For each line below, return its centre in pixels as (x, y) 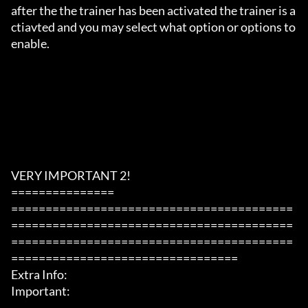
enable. (30, 44)
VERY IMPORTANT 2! (71, 176)
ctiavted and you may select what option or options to (153, 27)
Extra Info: (39, 275)
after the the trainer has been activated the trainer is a (153, 11)
